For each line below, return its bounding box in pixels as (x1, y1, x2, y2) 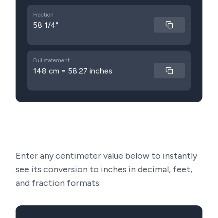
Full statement (33, 57, 70, 64)
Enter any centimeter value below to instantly (16, 150, 197, 161)
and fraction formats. (16, 178, 101, 188)
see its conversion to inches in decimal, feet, (16, 164, 192, 175)
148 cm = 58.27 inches (33, 66, 112, 75)
